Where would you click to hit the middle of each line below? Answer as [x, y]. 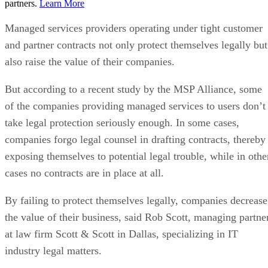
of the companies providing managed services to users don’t [135, 106]
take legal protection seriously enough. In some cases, [122, 122]
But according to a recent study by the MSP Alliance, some [133, 89]
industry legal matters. [53, 250]
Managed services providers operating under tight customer [134, 28]
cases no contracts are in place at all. [84, 173]
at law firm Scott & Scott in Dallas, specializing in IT [121, 234]
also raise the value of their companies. [90, 61]
